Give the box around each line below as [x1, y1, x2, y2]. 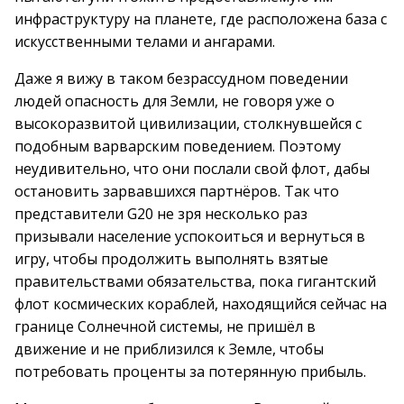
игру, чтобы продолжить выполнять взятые [14, 249, 328, 269]
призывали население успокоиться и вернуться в [14, 226, 365, 246]
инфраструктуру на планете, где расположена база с [14, 9, 387, 29]
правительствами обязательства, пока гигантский [14, 271, 376, 291]
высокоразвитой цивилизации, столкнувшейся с [14, 114, 362, 133]
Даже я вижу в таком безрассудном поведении [14, 69, 348, 88]
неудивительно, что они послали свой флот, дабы [14, 159, 370, 179]
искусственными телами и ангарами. [14, 32, 275, 51]
